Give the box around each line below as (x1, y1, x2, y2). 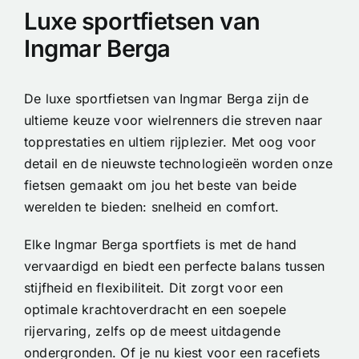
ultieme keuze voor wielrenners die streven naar (24, 112, 323, 129)
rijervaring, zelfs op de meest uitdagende (24, 323, 280, 340)
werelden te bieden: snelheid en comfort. (24, 199, 280, 216)
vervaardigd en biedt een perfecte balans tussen (24, 258, 325, 275)
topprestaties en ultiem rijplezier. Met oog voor (24, 134, 317, 151)
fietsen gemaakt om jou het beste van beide (24, 177, 297, 194)
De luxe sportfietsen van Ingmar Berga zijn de (24, 91, 309, 107)
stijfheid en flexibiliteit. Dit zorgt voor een (24, 280, 284, 296)
